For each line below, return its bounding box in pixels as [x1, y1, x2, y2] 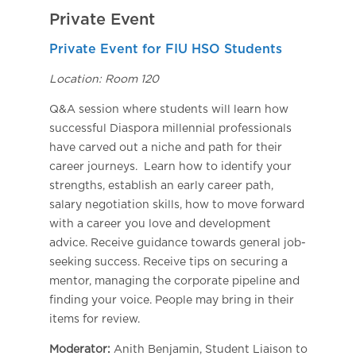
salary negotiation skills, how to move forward [48, 199, 304, 211]
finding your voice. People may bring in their [48, 295, 294, 307]
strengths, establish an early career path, [48, 180, 273, 192]
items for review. [48, 314, 140, 326]
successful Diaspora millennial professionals [48, 123, 292, 135]
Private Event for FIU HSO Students [48, 43, 282, 56]
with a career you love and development [48, 219, 271, 230]
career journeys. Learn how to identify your [48, 161, 292, 173]
